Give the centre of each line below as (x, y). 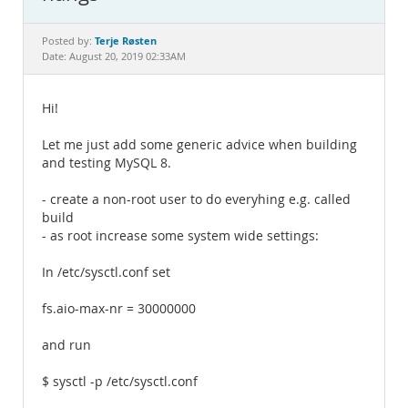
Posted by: (68, 41)
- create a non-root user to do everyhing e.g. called (196, 199)
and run (66, 345)
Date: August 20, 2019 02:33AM (114, 56)
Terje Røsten (126, 41)
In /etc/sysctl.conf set (106, 272)
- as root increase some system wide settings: (180, 236)
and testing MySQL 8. (107, 163)
